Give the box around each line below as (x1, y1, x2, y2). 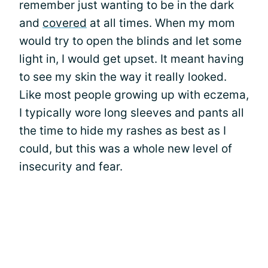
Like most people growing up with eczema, (19, 87, 249, 102)
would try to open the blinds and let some (19, 33, 242, 48)
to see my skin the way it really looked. (19, 69, 227, 84)
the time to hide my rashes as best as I (19, 123, 226, 138)
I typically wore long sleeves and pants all (19, 105, 244, 120)
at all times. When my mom (87, 16, 235, 30)
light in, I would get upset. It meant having (19, 51, 244, 66)
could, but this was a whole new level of (19, 141, 232, 156)
